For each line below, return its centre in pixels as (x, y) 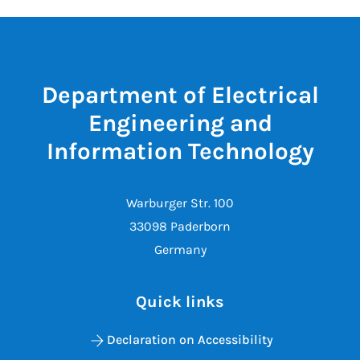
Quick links (180, 301)
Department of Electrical (180, 94)
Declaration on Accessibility (190, 339)
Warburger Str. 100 (180, 202)
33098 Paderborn (180, 226)
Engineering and (180, 123)
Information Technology (180, 151)
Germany (180, 249)
